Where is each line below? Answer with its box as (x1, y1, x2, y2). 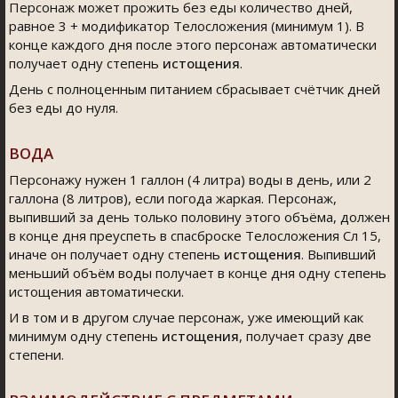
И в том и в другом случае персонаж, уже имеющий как (9, 308, 363, 326)
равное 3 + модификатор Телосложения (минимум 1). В (9, 17, 364, 35)
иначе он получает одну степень (9, 245, 224, 263)
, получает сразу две (239, 327, 371, 345)
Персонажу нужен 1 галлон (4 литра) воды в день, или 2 (9, 171, 371, 188)
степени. (9, 346, 64, 363)
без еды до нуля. (9, 99, 118, 116)
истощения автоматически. (9, 283, 184, 300)
